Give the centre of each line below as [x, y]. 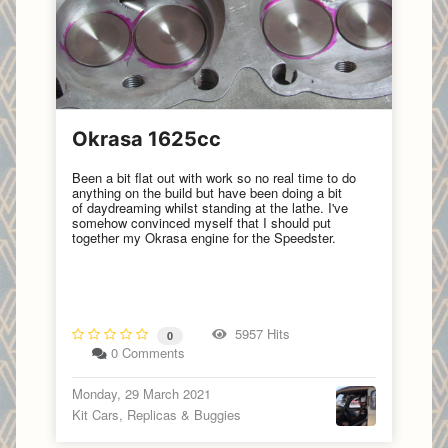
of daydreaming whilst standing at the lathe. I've [210, 208]
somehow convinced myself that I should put [201, 223]
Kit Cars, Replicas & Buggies [156, 414]
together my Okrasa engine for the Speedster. [204, 238]
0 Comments [148, 352]
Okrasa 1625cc [146, 139]
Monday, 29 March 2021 [141, 393]
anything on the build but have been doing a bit [207, 193]
